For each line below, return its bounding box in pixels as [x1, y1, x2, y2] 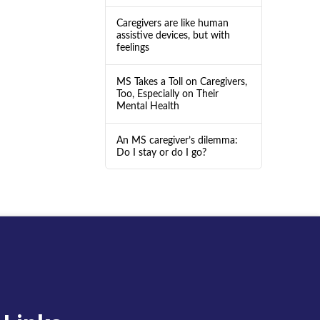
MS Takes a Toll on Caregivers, [116, 76, 247, 88]
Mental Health [116, 101, 179, 112]
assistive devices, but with [116, 30, 230, 41]
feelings [116, 42, 149, 54]
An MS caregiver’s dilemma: [116, 134, 238, 146]
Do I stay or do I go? [116, 146, 206, 158]
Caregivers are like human [116, 18, 229, 29]
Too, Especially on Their [116, 89, 219, 100]
